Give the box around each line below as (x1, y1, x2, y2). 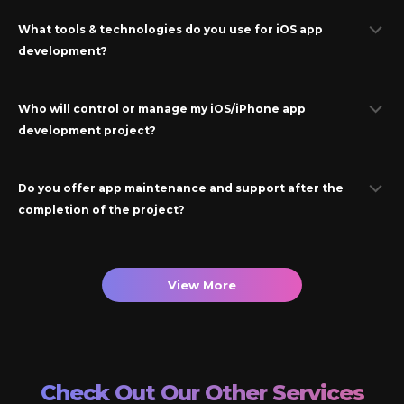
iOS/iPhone (210, 102, 280, 116)
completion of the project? (18, 203, 185, 217)
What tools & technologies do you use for (18, 23, 276, 37)
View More (168, 278, 236, 293)
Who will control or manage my (18, 102, 210, 116)
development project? (18, 124, 156, 138)
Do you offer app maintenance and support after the (18, 181, 344, 196)
